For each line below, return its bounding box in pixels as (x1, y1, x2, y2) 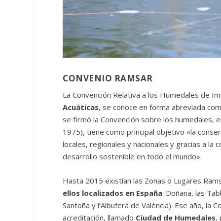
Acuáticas (63, 102, 99, 112)
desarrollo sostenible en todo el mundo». (63, 151, 202, 162)
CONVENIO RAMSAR (63, 73, 153, 84)
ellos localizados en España (63, 188, 163, 198)
